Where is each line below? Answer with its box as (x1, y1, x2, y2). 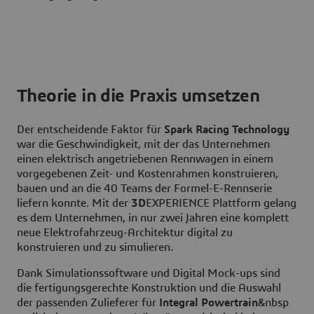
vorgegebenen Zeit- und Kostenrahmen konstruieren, (17, 168, 278, 180)
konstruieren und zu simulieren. (17, 242, 176, 254)
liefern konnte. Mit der (17, 198, 131, 210)
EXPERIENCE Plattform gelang (146, 198, 296, 210)
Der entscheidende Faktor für (17, 124, 164, 136)
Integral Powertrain (159, 297, 258, 309)
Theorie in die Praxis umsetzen (17, 87, 259, 106)
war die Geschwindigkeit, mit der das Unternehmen (17, 139, 270, 151)
